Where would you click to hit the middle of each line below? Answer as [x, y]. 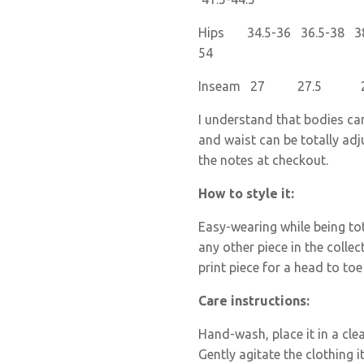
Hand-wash [232, 334]
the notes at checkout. [263, 160]
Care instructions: [254, 300]
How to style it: [246, 193]
